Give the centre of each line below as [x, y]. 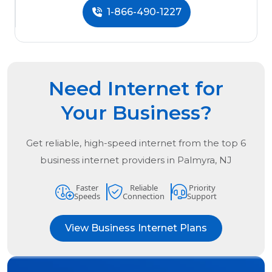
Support [202, 196]
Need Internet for [136, 89]
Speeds [87, 196]
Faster [87, 188]
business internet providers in [109, 160]
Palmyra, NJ [205, 160]
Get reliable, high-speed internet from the [124, 143]
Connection [144, 196]
